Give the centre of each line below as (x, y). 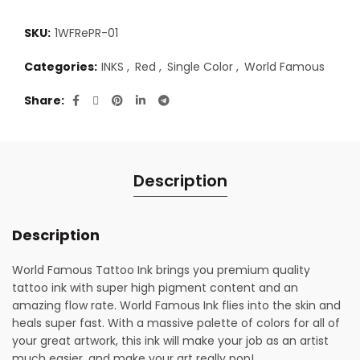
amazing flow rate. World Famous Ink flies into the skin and (176, 305)
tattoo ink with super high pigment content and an (155, 288)
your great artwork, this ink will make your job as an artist (170, 341)
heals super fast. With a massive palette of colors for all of (176, 323)
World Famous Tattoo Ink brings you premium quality (161, 270)
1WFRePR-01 (86, 33)
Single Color (200, 67)
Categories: (62, 67)
